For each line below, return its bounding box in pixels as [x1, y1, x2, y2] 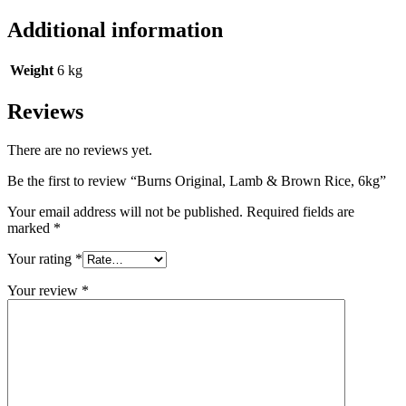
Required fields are [246, 204, 354, 220]
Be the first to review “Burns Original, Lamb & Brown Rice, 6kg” [7, 173, 386, 189]
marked [7, 220, 53, 237]
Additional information [7, 17, 223, 42]
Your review [7, 283, 82, 299]
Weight [10, 63, 53, 79]
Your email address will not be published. [7, 204, 243, 220]
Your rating [7, 251, 75, 267]
